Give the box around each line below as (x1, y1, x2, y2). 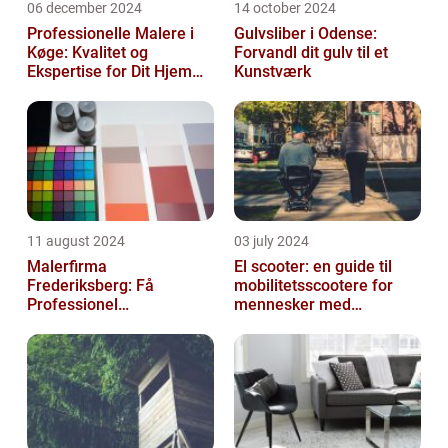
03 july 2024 (234, 233, 309, 250)
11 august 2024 (27, 233, 125, 250)
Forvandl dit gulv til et (234, 43, 388, 63)
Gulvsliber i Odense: (234, 24, 377, 44)
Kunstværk (234, 62, 311, 82)
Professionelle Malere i (27, 24, 194, 44)
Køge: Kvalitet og (27, 43, 148, 63)
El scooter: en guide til (234, 257, 392, 277)
